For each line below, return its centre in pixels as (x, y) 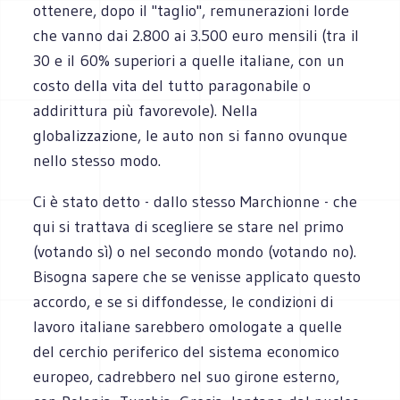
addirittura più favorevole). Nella (146, 110)
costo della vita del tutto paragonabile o (172, 85)
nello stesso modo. (97, 160)
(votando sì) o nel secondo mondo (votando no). (195, 251)
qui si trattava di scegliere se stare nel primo (189, 226)
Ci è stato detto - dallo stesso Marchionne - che (196, 201)
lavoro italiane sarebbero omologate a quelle (188, 326)
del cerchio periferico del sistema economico (187, 351)
